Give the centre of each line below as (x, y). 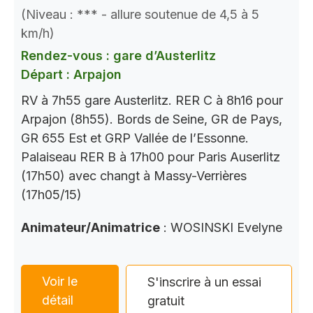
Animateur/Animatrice (90, 227)
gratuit (166, 300)
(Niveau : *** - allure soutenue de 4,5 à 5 (140, 14)
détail (58, 300)
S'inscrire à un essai (205, 282)
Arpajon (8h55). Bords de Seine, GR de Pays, (152, 119)
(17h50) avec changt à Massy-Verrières (134, 175)
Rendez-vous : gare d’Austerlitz (118, 55)
